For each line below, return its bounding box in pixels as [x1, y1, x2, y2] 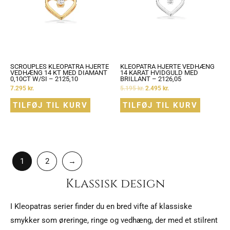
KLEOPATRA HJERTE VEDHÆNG [120, 62, 215, 70]
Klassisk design [65, 175, 165, 192]
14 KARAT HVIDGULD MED [120, 68, 198, 76]
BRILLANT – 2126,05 [120, 74, 181, 83]
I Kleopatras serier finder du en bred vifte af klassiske [10, 202, 192, 212]
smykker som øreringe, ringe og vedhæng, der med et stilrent [10, 216, 218, 225]
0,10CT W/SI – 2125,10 [10, 74, 78, 83]
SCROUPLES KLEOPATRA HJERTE [10, 62, 109, 70]
